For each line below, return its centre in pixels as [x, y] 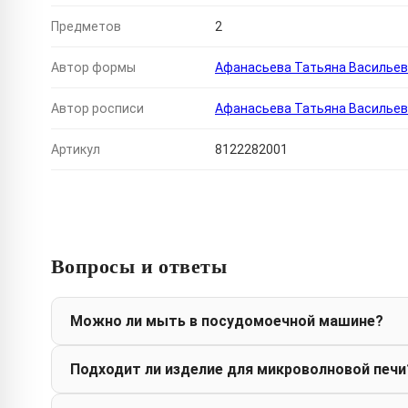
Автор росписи [97, 109]
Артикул [76, 150]
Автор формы [93, 68]
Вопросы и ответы [139, 266]
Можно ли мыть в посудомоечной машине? [227, 321]
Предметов [86, 27]
